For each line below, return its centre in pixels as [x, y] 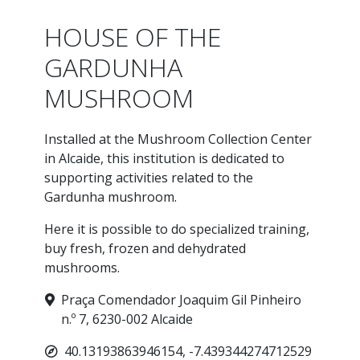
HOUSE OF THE [133, 36]
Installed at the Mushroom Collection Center [178, 139]
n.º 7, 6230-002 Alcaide [127, 319]
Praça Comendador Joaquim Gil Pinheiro [181, 299]
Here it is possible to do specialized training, [177, 229]
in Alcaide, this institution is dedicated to [164, 158]
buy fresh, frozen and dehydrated [145, 248]
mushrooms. [82, 267]
